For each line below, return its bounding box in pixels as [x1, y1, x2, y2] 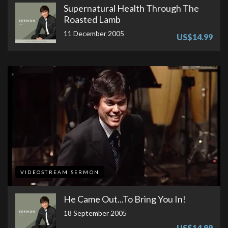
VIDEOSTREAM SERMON [20, 168, 99, 175]
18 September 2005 [64, 208, 127, 217]
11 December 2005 [64, 28, 124, 38]
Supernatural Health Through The [64, 2, 199, 14]
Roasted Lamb [64, 13, 121, 25]
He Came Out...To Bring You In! [64, 193, 186, 205]
